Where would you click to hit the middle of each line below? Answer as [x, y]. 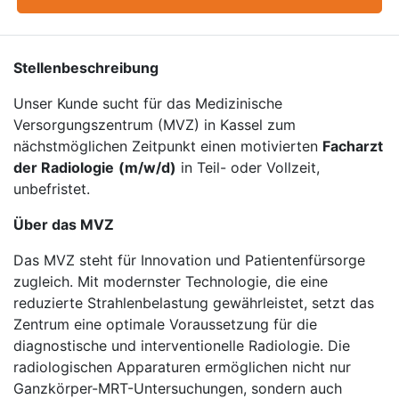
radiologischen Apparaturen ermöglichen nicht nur [182, 367]
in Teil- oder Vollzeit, [248, 167]
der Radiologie [64, 167]
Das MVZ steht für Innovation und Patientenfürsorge [189, 260]
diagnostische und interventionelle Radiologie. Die [182, 346]
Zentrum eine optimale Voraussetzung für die [165, 324]
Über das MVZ [64, 224]
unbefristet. [52, 189]
